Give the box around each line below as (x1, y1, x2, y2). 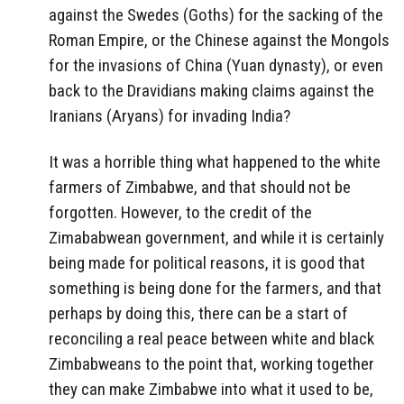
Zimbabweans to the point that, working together (49, 353, 374, 374)
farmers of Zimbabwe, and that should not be (49, 176, 351, 197)
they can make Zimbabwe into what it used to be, (49, 378, 373, 399)
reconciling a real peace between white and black (49, 327, 374, 349)
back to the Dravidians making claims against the (49, 80, 374, 102)
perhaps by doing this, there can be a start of (49, 302, 348, 324)
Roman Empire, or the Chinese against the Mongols (49, 30, 390, 51)
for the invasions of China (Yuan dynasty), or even (49, 55, 383, 77)
